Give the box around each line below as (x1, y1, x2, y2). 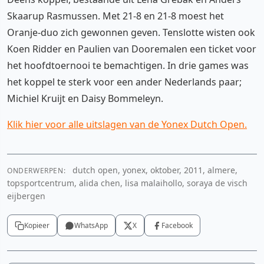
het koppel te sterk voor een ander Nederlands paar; (7, 75, 242, 88)
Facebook (161, 220, 193, 230)
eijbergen (7, 190, 45, 202)
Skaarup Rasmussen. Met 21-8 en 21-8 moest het (7, 9, 224, 22)
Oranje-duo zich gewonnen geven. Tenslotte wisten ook (7, 26, 255, 39)
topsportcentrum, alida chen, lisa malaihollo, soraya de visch (7, 177, 247, 189)
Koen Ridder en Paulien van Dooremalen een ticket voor (7, 42, 256, 55)
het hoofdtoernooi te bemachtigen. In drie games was (7, 59, 249, 72)
